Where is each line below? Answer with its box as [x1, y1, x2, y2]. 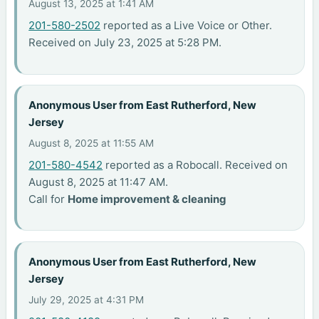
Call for [28, 192, 68, 206]
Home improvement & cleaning [68, 192, 227, 206]
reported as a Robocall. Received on [103, 158, 288, 172]
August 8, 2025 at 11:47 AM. [28, 175, 169, 189]
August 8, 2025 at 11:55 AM [28, 137, 155, 150]
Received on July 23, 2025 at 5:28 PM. [28, 36, 222, 50]
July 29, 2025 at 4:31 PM [28, 294, 145, 306]
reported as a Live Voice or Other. [100, 19, 273, 33]
